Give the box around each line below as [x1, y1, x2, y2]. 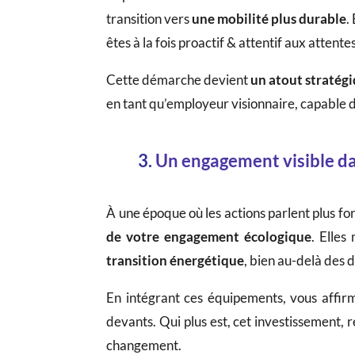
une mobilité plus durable [192, 10, 347, 27]
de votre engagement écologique [106, 227, 312, 245]
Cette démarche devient [106, 71, 251, 88]
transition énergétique [106, 251, 245, 269]
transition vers [106, 10, 193, 27]
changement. [106, 336, 182, 353]
